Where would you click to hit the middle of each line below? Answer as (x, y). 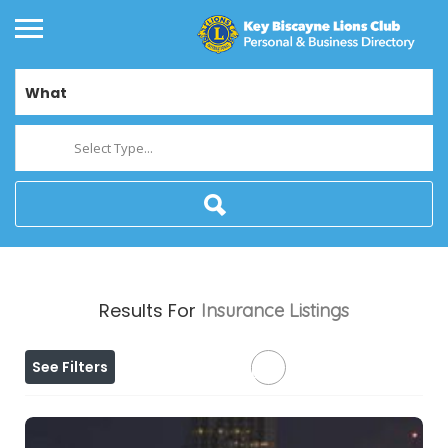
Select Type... (113, 148)
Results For (150, 311)
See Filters (70, 367)
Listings (319, 311)
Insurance (242, 311)
